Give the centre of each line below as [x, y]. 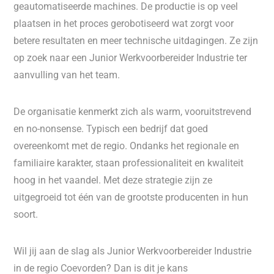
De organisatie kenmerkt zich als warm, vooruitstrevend [133, 112]
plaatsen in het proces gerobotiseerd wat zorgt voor [124, 24]
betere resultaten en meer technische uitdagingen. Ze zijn [136, 41]
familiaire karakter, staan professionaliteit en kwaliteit [129, 163]
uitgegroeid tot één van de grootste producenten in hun [131, 197]
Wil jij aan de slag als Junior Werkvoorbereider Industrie [133, 251]
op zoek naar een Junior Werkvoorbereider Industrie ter [131, 58]
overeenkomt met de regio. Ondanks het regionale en [127, 146]
